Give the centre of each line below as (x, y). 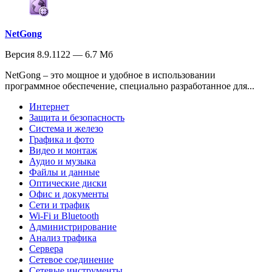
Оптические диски (68, 183)
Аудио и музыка (63, 161)
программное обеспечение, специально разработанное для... (130, 86)
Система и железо (66, 128)
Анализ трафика (63, 238)
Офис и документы (69, 194)
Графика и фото (62, 139)
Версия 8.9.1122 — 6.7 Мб (59, 54)
